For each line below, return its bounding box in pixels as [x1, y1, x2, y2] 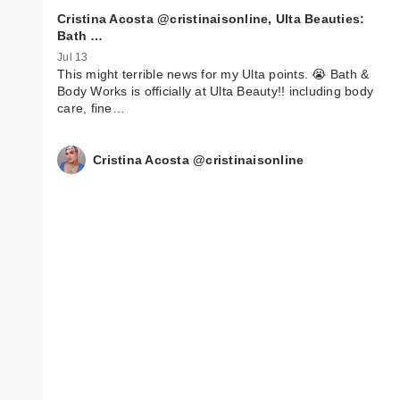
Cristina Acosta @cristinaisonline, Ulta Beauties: [57, 12, 365, 27]
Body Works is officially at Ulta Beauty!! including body [57, 84, 373, 99]
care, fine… [57, 101, 125, 116]
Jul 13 [57, 51, 88, 64]
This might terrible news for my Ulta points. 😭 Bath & [57, 67, 370, 82]
